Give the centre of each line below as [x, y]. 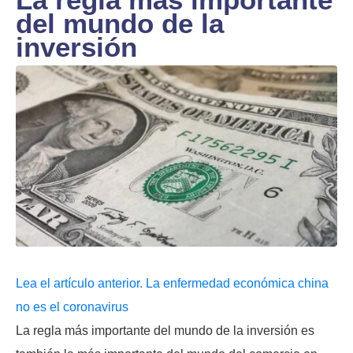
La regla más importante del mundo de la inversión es [165, 330]
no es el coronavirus [72, 307]
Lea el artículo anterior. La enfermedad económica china [172, 283]
